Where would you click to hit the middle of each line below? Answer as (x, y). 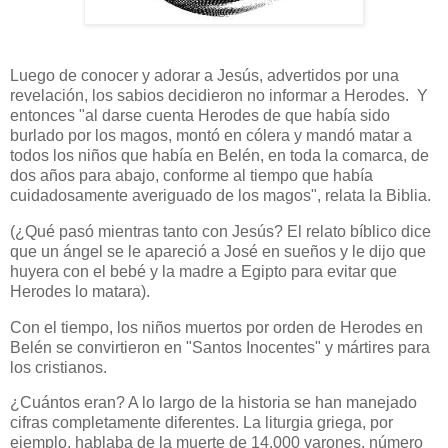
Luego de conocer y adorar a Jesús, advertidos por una (204, 75)
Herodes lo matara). (80, 291)
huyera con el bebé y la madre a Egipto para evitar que (203, 271)
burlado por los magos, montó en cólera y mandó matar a (211, 135)
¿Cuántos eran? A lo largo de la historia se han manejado (213, 403)
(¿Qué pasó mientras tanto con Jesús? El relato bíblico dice (220, 231)
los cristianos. (58, 367)
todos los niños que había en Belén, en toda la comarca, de (219, 155)
